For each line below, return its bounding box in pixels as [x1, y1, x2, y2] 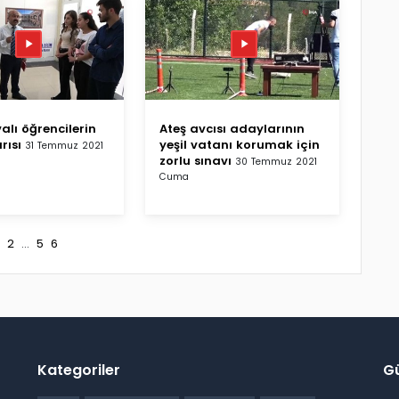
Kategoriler [37, 359, 120, 380]
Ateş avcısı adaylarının [159, 119, 305, 137]
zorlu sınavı [159, 151, 232, 169]
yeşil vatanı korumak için [159, 135, 320, 153]
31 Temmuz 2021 [25, 138, 103, 152]
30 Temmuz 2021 [235, 154, 317, 168]
